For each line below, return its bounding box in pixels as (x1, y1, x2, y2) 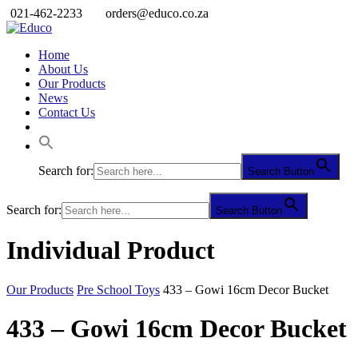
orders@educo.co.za (105, 6, 209, 20)
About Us (38, 62, 88, 76)
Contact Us (38, 105, 95, 119)
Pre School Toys (77, 282, 160, 296)
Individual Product (6, 236, 215, 265)
